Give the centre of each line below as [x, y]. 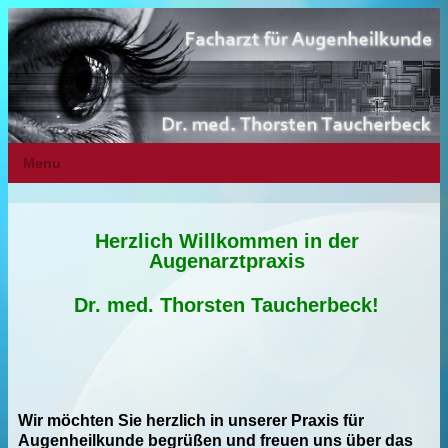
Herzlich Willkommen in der [226, 241]
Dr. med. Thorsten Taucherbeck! [226, 305]
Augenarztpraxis [226, 261]
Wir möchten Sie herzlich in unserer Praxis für [191, 421]
